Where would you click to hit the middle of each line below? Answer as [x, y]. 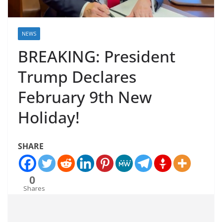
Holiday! [49, 117]
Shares [34, 189]
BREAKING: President [97, 56]
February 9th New [85, 97]
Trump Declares [77, 77]
